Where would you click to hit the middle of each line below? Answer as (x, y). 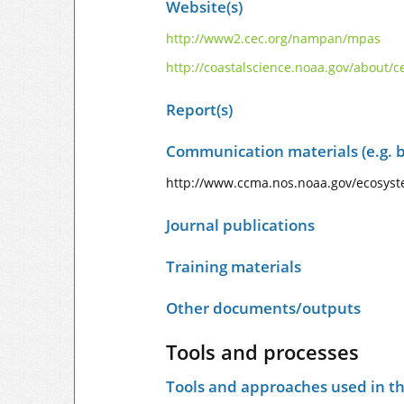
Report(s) (199, 110)
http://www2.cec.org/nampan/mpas (273, 38)
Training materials (234, 266)
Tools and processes (262, 352)
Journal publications (240, 225)
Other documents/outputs (263, 308)
